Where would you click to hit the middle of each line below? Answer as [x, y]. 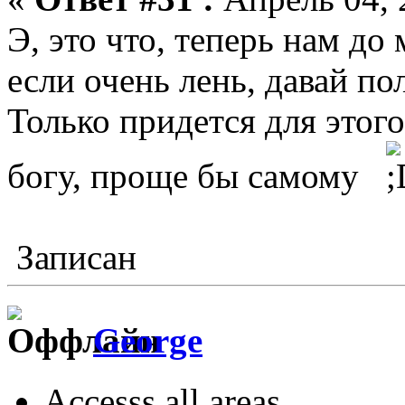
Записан [72, 258]
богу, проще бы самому [197, 176]
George [148, 341]
